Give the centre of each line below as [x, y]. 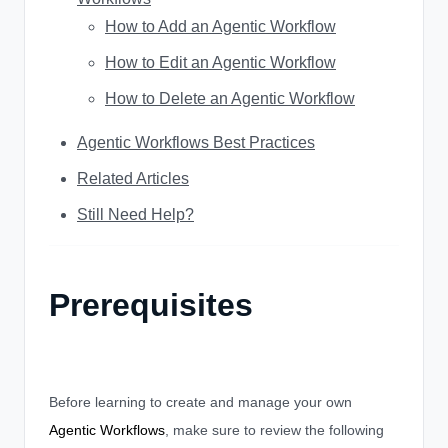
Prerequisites [151, 305]
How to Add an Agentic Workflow [220, 26]
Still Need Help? [135, 214]
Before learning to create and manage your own [200, 402]
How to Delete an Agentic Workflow [230, 98]
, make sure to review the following [274, 430]
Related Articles [133, 178]
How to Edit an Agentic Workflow [220, 62]
